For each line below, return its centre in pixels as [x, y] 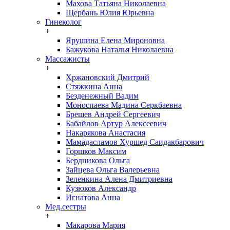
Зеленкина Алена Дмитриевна [119, 179]
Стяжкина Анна [94, 86]
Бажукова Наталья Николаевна [120, 49]
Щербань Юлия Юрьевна [110, 12]
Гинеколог [63, 22]
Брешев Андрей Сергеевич [113, 114]
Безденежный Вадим [102, 95]
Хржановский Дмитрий [108, 77]
